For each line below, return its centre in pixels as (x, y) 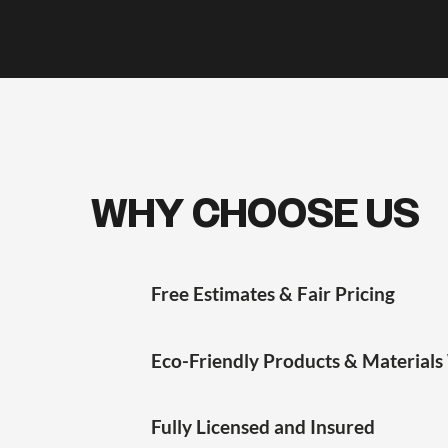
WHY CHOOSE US (255, 213)
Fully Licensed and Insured (263, 426)
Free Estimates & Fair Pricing (273, 293)
